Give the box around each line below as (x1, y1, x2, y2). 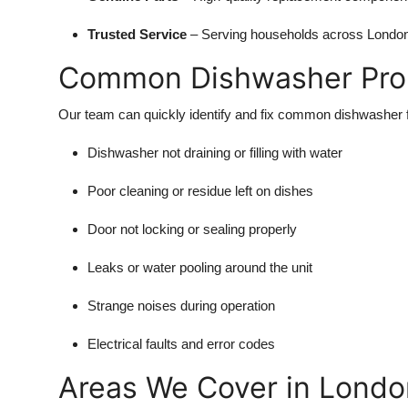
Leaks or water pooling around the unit (87, 259, 312, 275)
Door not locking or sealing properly (87, 220, 297, 237)
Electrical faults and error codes (87, 335, 275, 352)
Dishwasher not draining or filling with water (87, 144, 342, 160)
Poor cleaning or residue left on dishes (87, 182, 313, 199)
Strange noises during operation (87, 297, 275, 313)
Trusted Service (87, 25, 187, 42)
